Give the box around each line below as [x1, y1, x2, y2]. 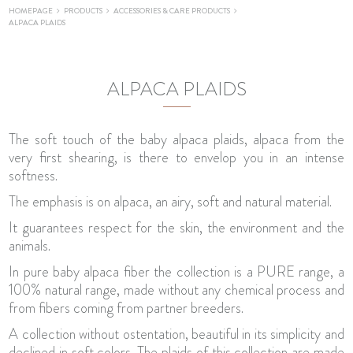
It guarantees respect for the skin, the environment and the [9, 217, 344, 238]
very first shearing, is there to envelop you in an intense [9, 147, 344, 168]
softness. [9, 165, 58, 186]
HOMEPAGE [9, 5, 54, 17]
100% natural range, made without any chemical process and [9, 280, 344, 300]
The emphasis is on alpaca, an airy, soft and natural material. [9, 191, 336, 212]
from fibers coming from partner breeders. [9, 298, 244, 318]
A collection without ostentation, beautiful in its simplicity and [9, 324, 344, 344]
